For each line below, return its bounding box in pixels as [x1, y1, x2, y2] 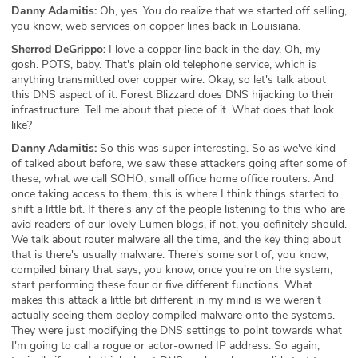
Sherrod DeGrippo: [11, 41, 105, 57]
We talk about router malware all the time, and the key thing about [11, 231, 341, 247]
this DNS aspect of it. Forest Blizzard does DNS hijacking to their [11, 86, 334, 102]
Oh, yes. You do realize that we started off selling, [97, 2, 347, 18]
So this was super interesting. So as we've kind [97, 140, 336, 156]
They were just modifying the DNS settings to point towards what [11, 322, 342, 338]
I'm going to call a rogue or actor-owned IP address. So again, [11, 337, 320, 353]
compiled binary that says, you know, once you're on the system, [11, 261, 332, 277]
